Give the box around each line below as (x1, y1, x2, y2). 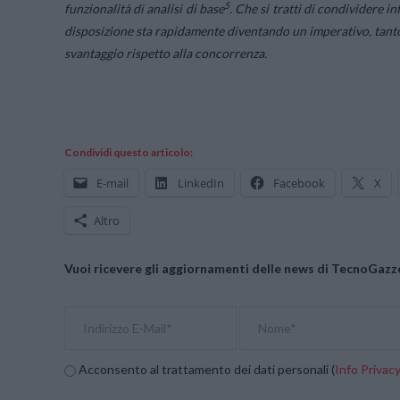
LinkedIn (178, 175, 224, 192)
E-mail (96, 175, 129, 192)
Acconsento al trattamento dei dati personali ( (76, 361, 335, 377)
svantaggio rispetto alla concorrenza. (64, 46, 267, 62)
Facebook (273, 175, 325, 192)
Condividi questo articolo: (64, 146, 193, 160)
